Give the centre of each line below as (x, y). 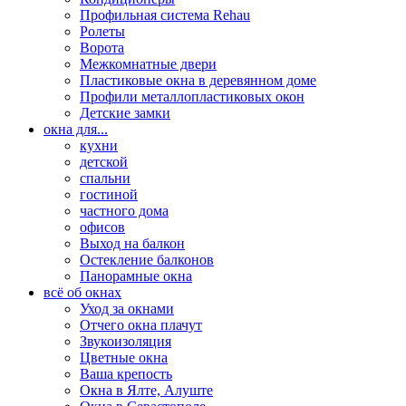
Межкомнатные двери (148, 64)
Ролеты (102, 32)
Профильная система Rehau (165, 15)
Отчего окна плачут (141, 325)
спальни (105, 179)
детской (104, 162)
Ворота (102, 48)
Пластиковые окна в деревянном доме (198, 81)
